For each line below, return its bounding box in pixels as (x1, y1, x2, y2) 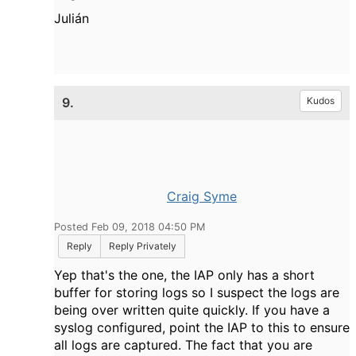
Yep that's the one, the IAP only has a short (54, 267, 315, 284)
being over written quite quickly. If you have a (54, 302, 330, 319)
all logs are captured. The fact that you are (54, 337, 312, 354)
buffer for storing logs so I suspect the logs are (54, 284, 339, 301)
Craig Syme (167, 188, 237, 205)
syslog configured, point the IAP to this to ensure (54, 319, 350, 336)
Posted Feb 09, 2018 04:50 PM (54, 221, 205, 234)
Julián (54, 10, 89, 27)
